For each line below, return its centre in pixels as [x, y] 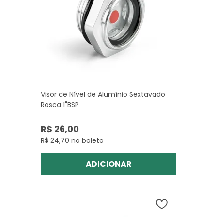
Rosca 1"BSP [60, 105]
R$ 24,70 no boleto [72, 140]
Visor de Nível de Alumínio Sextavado [103, 94]
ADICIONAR [108, 164]
